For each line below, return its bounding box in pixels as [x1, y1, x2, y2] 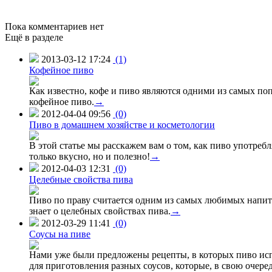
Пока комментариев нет [5, 21, 104, 32]
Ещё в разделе [5, 32, 63, 42]
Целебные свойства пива [29, 174, 133, 185]
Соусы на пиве [29, 228, 90, 239]
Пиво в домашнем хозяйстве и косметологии [29, 119, 215, 130]
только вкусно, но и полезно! [29, 151, 150, 161]
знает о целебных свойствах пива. [29, 205, 171, 216]
